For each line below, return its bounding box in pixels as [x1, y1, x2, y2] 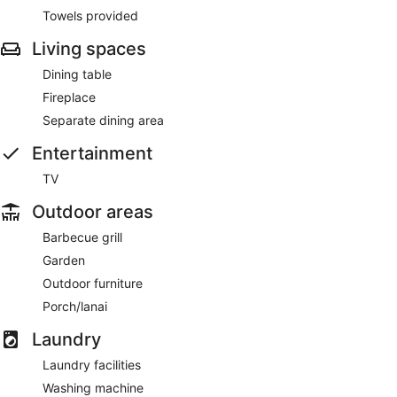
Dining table [43, 66, 112, 82]
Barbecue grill [43, 229, 122, 245]
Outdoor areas [32, 200, 153, 222]
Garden [43, 252, 85, 268]
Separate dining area [43, 112, 164, 128]
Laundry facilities [43, 356, 141, 372]
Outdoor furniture [43, 275, 143, 291]
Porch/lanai [43, 298, 107, 314]
